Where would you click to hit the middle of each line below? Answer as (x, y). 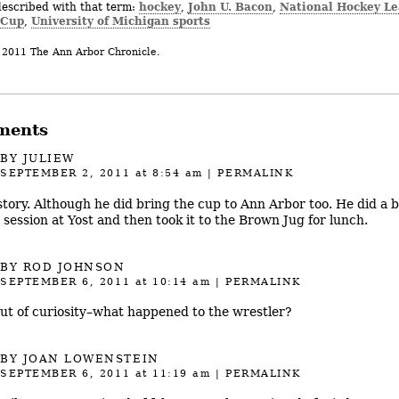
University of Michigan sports (120, 20)
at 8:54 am (167, 174)
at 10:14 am (171, 281)
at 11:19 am (171, 374)
